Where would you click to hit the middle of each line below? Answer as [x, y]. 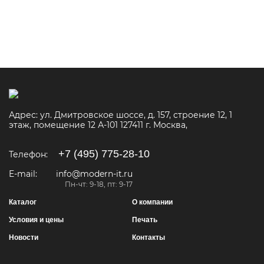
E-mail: [23, 174]
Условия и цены [36, 220]
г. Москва [166, 125]
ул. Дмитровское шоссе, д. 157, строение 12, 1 [136, 115]
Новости [24, 238]
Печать [145, 220]
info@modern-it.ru [94, 174]
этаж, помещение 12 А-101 [63, 125]
